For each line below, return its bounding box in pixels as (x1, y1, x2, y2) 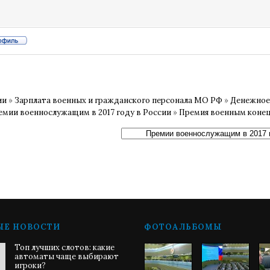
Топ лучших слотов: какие (14, 242, 115, 253)
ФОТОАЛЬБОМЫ (144, 222, 222, 232)
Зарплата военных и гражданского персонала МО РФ (14, 95, 222, 105)
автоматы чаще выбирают (14, 251, 119, 262)
